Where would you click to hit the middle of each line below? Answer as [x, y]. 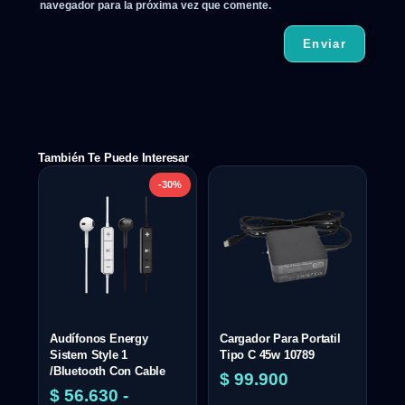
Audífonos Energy [99, 338]
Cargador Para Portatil [280, 338]
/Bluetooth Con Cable [108, 371]
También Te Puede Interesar [113, 158]
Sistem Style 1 [89, 354]
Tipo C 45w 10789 [267, 354]
